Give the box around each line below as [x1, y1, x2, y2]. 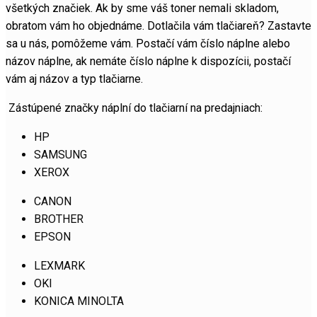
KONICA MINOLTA [34, 294, 124, 309]
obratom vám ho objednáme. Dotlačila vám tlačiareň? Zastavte [6, 19, 311, 33]
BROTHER [34, 212, 83, 226]
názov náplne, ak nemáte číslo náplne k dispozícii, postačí [6, 54, 291, 69]
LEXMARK [34, 259, 85, 273]
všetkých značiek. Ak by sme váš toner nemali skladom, [6, 1, 279, 16]
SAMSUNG [34, 148, 87, 162]
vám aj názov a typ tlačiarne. [6, 72, 143, 86]
